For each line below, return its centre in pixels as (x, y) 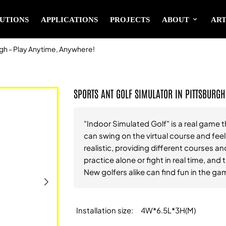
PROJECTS (130, 19)
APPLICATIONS (70, 19)
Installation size (104, 210)
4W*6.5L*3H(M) (168, 210)
